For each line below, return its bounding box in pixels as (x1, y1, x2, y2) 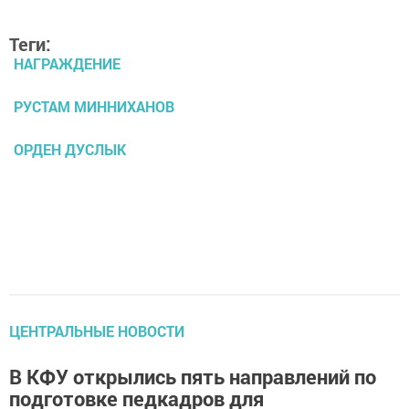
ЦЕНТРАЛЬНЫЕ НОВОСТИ (9, 321, 184, 341)
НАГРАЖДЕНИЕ (14, 54, 121, 74)
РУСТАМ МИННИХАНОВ (14, 97, 174, 117)
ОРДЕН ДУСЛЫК (14, 140, 126, 160)
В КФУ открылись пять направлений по (9, 363, 376, 391)
